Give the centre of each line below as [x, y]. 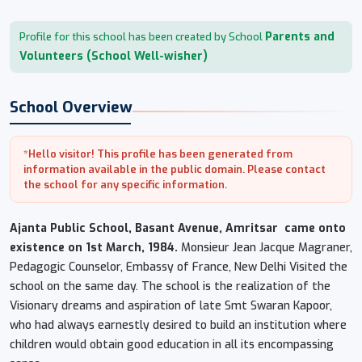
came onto [314, 228]
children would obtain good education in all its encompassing [172, 344]
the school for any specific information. [125, 184]
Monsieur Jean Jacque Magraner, [265, 247]
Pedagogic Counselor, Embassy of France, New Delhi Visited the [179, 267]
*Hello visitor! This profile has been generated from [158, 154]
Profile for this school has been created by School [142, 36]
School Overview [71, 107]
